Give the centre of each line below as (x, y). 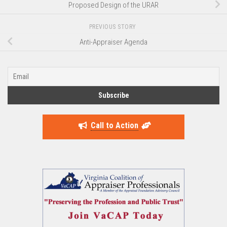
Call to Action (114, 125)
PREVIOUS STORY (113, 27)
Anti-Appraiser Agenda (113, 42)
